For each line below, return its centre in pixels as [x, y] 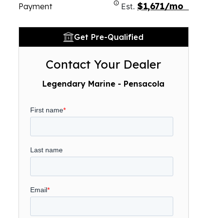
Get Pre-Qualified [109, 37]
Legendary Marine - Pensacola [104, 84]
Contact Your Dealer [104, 64]
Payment [35, 6]
